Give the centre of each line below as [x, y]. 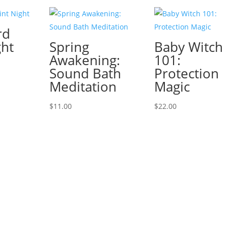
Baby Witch [188, 47]
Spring [69, 47]
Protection [186, 74]
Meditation [83, 87]
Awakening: [85, 60]
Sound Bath [85, 74]
